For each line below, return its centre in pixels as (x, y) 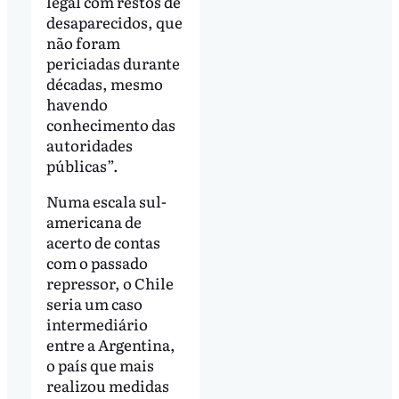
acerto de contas (103, 242)
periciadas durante (113, 63)
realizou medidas (107, 386)
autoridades (89, 145)
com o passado (97, 263)
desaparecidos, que (114, 22)
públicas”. (82, 166)
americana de (94, 222)
